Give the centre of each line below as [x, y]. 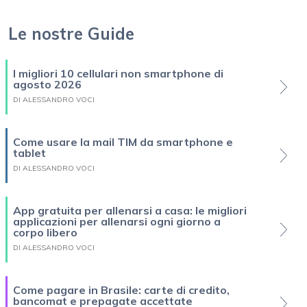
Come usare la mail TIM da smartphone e [123, 142]
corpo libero [45, 232]
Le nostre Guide [71, 33]
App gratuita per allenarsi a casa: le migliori [130, 210]
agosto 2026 [47, 84]
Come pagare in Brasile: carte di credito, [121, 290]
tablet [29, 152]
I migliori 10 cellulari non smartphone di [118, 73]
